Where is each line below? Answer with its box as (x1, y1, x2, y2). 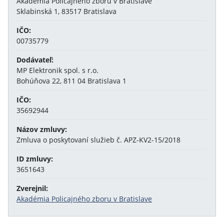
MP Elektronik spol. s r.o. (16, 65, 98, 75)
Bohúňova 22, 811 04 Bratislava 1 (16, 76, 126, 85)
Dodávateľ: (16, 55, 53, 64)
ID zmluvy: (16, 154, 53, 163)
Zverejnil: (16, 183, 48, 193)
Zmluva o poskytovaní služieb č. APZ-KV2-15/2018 (16, 135, 180, 144)
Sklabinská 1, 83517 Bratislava (16, 6, 116, 16)
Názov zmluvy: (16, 124, 67, 134)
